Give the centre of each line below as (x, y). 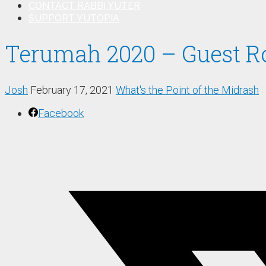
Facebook (61, 113)
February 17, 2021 (72, 90)
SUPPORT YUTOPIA (74, 18)
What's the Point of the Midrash (187, 90)
